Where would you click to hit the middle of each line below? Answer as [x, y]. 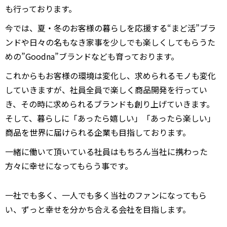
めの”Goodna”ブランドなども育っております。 [92, 56]
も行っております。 [41, 9]
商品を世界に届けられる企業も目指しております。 [98, 132]
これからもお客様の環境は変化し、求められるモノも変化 [110, 75]
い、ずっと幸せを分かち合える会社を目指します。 [98, 209]
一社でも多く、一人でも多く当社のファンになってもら [106, 195]
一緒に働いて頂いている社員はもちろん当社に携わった [106, 152]
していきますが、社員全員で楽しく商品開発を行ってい [106, 90]
